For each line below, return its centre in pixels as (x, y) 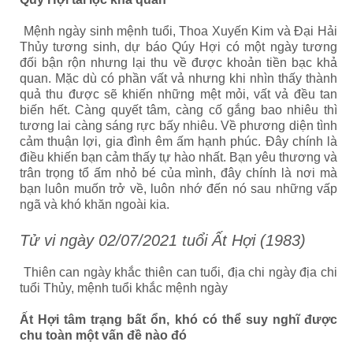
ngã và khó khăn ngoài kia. (95, 204)
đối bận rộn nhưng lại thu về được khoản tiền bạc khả (178, 63)
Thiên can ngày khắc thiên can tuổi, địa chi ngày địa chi (178, 272)
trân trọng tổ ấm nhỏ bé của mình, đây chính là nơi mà (178, 173)
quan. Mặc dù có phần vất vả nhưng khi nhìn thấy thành (178, 78)
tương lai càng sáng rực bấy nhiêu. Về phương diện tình (178, 126)
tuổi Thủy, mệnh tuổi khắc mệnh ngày (124, 288)
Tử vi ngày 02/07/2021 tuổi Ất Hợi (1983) (163, 240)
